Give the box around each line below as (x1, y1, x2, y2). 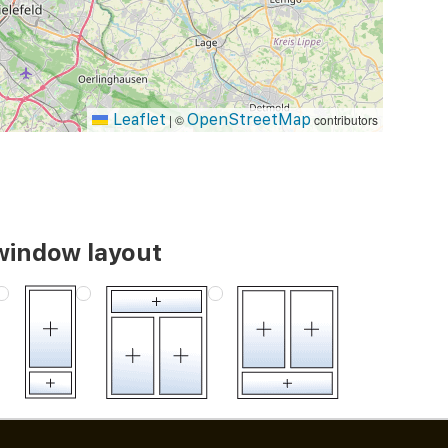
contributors (310, 111, 378, 129)
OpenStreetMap (186, 110, 311, 130)
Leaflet (107, 110, 166, 130)
